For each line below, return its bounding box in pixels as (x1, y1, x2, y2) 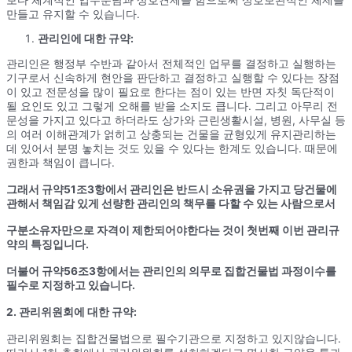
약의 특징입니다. (6, 238, 89, 251)
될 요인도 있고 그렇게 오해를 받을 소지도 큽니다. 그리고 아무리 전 (6, 100, 338, 113)
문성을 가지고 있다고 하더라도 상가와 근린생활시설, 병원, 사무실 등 (6, 114, 346, 127)
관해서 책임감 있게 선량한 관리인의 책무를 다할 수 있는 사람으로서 (6, 197, 343, 211)
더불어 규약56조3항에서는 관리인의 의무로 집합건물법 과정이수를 (6, 265, 336, 278)
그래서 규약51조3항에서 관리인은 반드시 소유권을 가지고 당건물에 (6, 183, 337, 196)
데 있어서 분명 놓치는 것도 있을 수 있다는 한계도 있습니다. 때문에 (6, 142, 338, 156)
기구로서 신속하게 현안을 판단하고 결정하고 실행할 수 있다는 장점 (6, 71, 339, 85)
